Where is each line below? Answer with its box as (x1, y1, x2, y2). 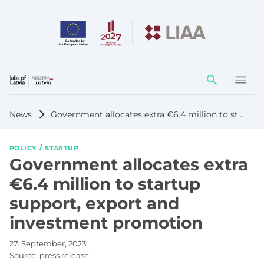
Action (197, 75, 229, 87)
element (197, 86, 239, 98)
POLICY (9, 143, 37, 152)
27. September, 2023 (9, 238, 86, 248)
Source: (9, 250, 39, 260)
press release (39, 250, 89, 260)
